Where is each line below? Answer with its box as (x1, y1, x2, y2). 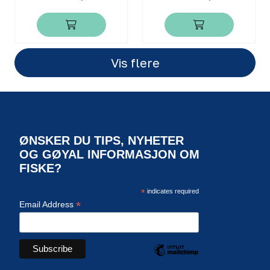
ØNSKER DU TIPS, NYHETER (19, 133, 184, 147)
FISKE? (19, 161, 61, 175)
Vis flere (110, 55, 160, 70)
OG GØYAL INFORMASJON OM (19, 147, 199, 161)
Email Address (19, 199, 76, 209)
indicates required (145, 187, 199, 195)
